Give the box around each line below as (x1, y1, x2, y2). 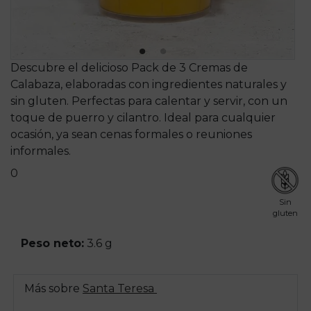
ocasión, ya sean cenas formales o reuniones (10, 128, 252, 141)
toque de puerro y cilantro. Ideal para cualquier (10, 111, 276, 124)
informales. (10, 144, 71, 158)
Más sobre (24, 281, 83, 295)
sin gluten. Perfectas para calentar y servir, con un (10, 94, 287, 108)
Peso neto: (21, 236, 84, 250)
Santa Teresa (83, 281, 157, 295)
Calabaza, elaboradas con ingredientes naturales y (10, 78, 287, 91)
